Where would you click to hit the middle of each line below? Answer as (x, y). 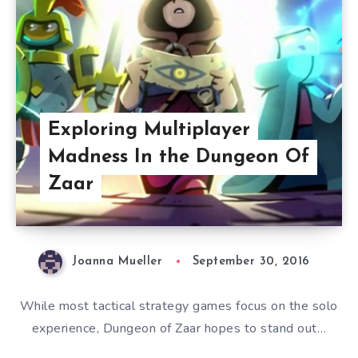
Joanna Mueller (117, 262)
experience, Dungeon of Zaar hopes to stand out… (179, 328)
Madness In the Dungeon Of (178, 158)
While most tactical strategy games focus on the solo (179, 306)
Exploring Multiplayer (149, 131)
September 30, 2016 (251, 262)
